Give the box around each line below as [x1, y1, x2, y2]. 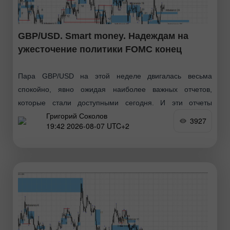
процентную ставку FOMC [18, 125, 106, 133]
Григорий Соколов [46, 110, 107, 121]
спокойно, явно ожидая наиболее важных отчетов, [18, 85, 212, 93]
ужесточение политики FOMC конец [18, 44, 182, 54]
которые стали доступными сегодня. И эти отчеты [18, 98, 212, 107]
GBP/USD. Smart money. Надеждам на [18, 30, 188, 41]
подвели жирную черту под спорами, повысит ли [18, 111, 212, 120]
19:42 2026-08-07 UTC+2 [46, 121, 129, 131]
